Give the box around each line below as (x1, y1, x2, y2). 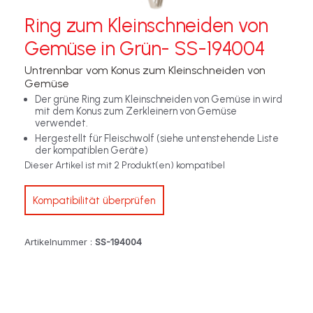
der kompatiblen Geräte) (35, 144, 148, 157)
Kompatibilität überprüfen (33, 194, 156, 207)
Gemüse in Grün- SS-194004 (24, 36, 265, 61)
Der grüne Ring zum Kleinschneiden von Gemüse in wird (35, 93, 282, 106)
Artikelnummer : (24, 236, 95, 248)
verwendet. (35, 117, 88, 130)
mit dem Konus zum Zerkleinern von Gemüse (35, 105, 237, 118)
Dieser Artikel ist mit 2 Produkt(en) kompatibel (24, 159, 225, 172)
